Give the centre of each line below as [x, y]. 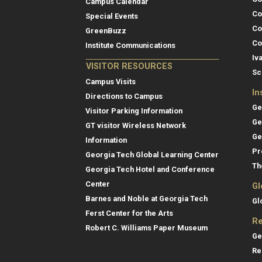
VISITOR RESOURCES [129, 66]
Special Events [112, 16]
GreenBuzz [106, 30]
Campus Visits [111, 81]
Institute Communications [130, 45]
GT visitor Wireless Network [136, 125]
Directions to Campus [124, 96]
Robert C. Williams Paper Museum [146, 227]
